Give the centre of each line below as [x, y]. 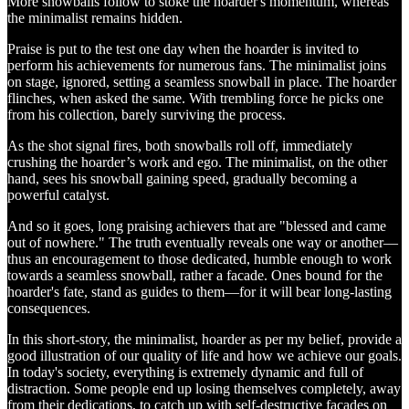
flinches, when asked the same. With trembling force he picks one [195, 98]
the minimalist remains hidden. [95, 17]
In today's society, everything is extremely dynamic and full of [185, 372]
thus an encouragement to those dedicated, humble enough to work [199, 258]
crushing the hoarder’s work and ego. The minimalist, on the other [197, 162]
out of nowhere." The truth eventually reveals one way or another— [203, 242]
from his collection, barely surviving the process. [147, 114]
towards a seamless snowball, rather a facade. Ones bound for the [195, 275]
